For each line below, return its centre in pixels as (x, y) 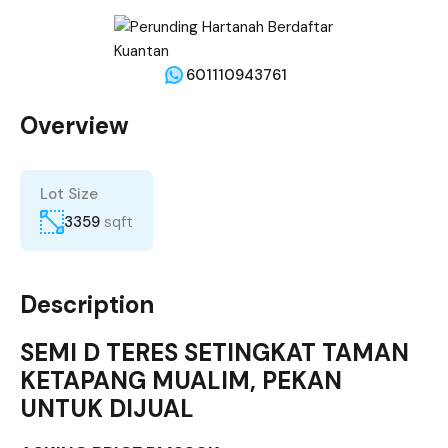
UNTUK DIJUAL (107, 409)
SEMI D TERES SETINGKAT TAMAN (214, 353)
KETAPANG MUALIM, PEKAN (181, 381)
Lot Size (69, 194)
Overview (74, 125)
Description (87, 305)
